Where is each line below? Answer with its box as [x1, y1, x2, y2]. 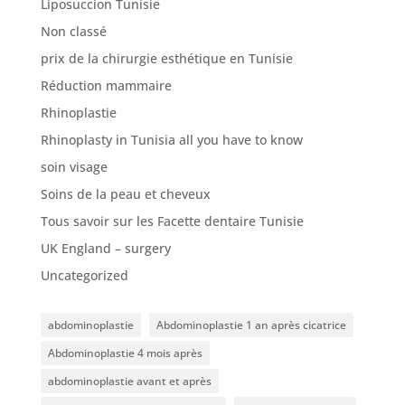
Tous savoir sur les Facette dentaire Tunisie [40, 212, 304, 230]
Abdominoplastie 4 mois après [47, 344, 202, 361]
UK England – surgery [40, 239, 171, 257]
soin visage [40, 157, 108, 175]
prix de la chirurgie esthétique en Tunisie [40, 49, 293, 67]
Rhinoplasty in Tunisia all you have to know [40, 130, 303, 148]
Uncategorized [40, 266, 128, 284]
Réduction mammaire [40, 76, 172, 94]
